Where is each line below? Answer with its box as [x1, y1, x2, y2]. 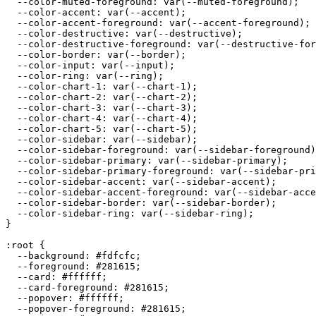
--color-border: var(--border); [6, 49, 186, 60]
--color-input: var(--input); [6, 59, 175, 71]
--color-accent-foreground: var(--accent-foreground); [6, 17, 310, 28]
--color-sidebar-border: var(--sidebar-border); [6, 197, 276, 208]
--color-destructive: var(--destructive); [6, 28, 243, 39]
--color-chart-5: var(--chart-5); [6, 123, 197, 134]
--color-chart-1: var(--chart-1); [6, 80, 197, 92]
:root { [6, 239, 45, 250]
